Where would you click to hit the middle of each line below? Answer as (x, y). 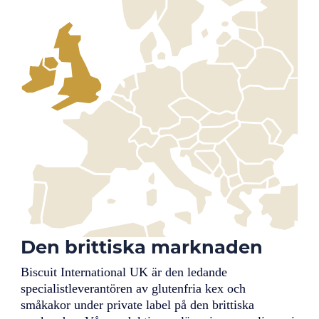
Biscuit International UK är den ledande (124, 272)
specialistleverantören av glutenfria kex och (134, 289)
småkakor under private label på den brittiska (138, 305)
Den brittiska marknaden (142, 247)
